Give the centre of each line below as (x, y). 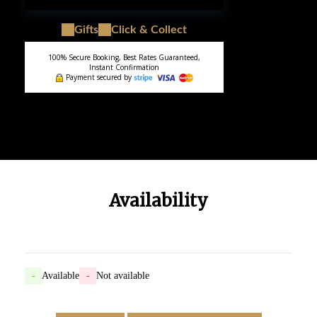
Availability (158, 201)
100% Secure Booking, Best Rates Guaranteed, (124, 57)
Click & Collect (149, 29)
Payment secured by (98, 77)
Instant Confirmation (124, 67)
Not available (123, 276)
